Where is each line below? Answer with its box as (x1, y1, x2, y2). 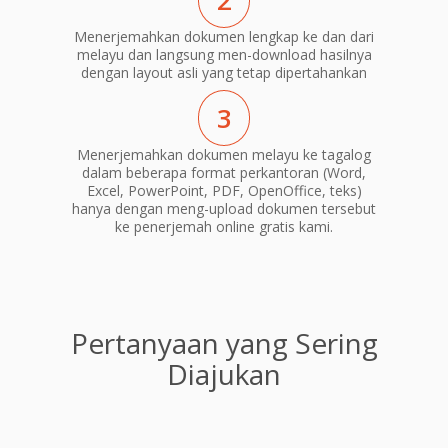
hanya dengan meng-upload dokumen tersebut (72, 198, 376, 218)
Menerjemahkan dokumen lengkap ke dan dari (74, 27, 374, 47)
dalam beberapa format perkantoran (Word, (82, 162, 366, 182)
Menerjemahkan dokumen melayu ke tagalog (77, 144, 371, 164)
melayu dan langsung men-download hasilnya (76, 45, 372, 65)
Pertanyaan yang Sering (70, 323, 378, 362)
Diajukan (167, 354, 281, 393)
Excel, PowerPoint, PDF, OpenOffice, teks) (86, 180, 362, 200)
